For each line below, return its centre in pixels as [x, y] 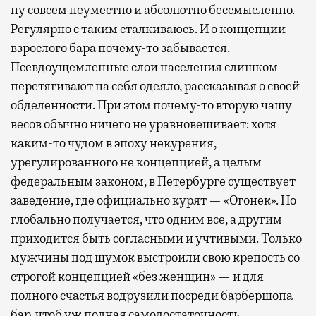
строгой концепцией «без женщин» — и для [137, 276]
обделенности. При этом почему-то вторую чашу [151, 105]
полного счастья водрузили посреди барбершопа [152, 295]
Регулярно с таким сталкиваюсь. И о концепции [148, 29]
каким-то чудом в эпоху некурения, [114, 143]
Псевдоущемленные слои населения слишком [144, 67]
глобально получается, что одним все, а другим [146, 219]
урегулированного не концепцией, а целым [136, 162]
